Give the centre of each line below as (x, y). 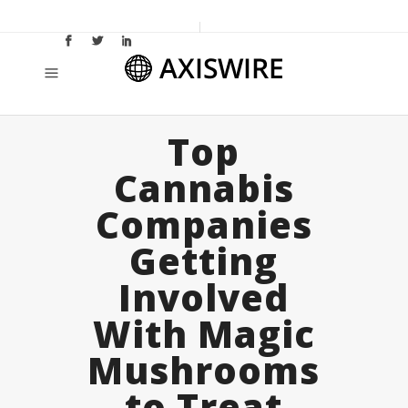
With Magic (204, 334)
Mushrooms (204, 370)
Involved (204, 297)
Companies (204, 224)
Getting (204, 261)
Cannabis (204, 188)
